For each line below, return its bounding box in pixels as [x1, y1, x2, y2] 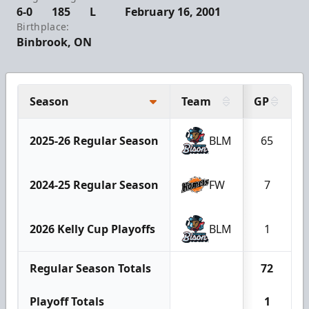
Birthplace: [17, 19, 70, 33]
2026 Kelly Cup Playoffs [30, 221, 155, 237]
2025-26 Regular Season [30, 132, 159, 148]
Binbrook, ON [17, 34, 92, 50]
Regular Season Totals [30, 260, 151, 276]
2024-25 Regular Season [30, 177, 159, 192]
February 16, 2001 [125, 3, 221, 19]
